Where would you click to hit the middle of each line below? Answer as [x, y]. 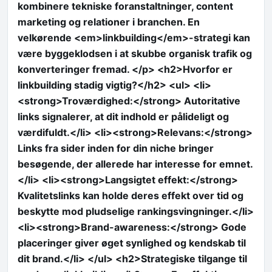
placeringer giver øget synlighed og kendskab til [132, 243]
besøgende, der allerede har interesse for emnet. [135, 164]
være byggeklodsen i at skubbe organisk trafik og [135, 53]
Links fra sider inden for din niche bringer [116, 148]
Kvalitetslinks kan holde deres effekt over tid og [131, 195]
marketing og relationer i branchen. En [109, 22]
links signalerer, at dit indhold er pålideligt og [123, 116]
